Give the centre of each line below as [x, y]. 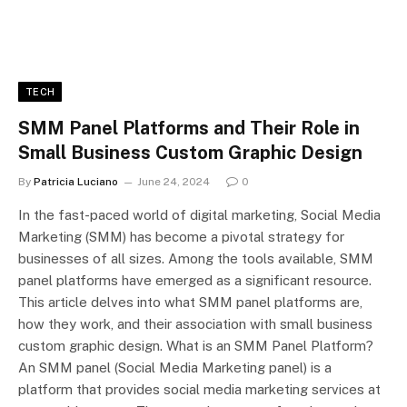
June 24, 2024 [174, 182]
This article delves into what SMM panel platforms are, [190, 303]
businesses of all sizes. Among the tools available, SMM [196, 259]
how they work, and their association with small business [195, 324]
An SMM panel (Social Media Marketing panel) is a [175, 368]
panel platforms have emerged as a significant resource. [195, 281]
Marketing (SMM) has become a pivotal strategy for [181, 237]
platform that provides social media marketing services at [199, 390]
